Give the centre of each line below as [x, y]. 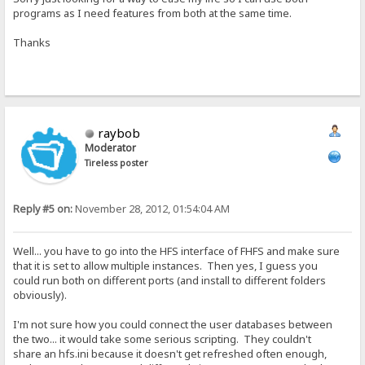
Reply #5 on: [43, 209]
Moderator [111, 148]
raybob [119, 133]
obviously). [40, 295]
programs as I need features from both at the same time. [153, 13]
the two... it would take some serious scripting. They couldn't [163, 339]
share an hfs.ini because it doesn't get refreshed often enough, [170, 353]
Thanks [32, 42]
